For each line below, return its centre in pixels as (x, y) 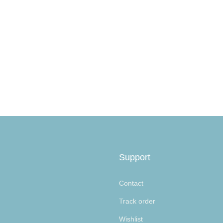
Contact (131, 183)
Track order (137, 201)
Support (135, 157)
